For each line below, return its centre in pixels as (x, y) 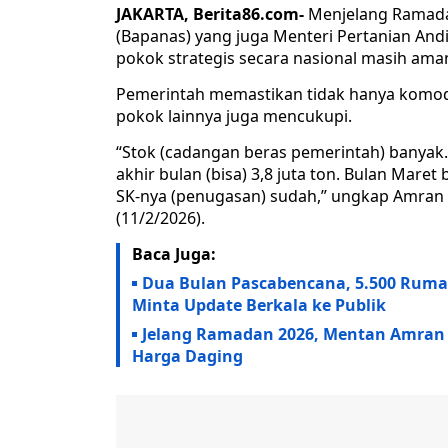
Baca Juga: (174, 254)
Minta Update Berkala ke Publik (259, 305)
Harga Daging (187, 356)
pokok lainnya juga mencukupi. (234, 116)
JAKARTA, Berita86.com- (210, 14)
